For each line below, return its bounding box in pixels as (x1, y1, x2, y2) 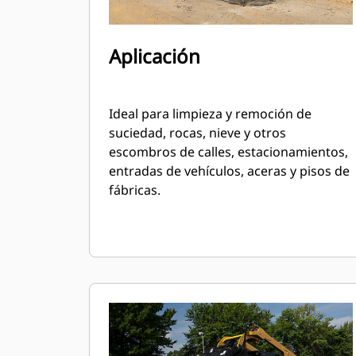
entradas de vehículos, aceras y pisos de (109, 162, 350, 180)
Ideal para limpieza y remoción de (109, 105, 311, 122)
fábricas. (109, 181, 161, 199)
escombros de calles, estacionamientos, (109, 143, 348, 161)
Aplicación (109, 43, 200, 69)
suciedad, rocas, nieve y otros (109, 124, 286, 141)
